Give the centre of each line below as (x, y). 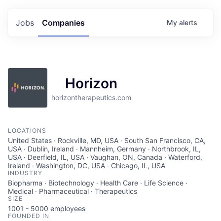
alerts (188, 22)
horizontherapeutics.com (91, 97)
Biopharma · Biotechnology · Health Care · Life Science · (98, 183)
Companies (63, 23)
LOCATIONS (27, 130)
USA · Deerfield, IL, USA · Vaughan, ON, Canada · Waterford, (105, 157)
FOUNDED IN (29, 216)
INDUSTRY (25, 173)
